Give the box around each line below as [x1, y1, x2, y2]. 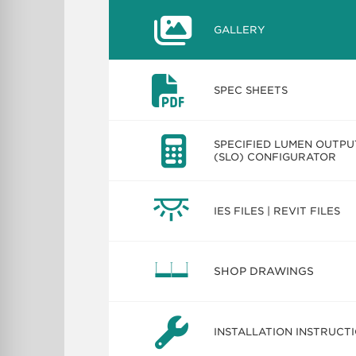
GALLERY [213, 23, 265, 36]
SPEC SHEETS [213, 83, 288, 96]
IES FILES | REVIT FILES [213, 204, 340, 217]
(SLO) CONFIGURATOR [213, 150, 336, 163]
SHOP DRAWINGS [213, 265, 314, 278]
